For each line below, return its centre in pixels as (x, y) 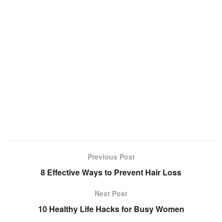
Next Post (111, 194)
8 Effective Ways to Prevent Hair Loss (111, 172)
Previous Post (111, 157)
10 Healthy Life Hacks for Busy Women (111, 209)
